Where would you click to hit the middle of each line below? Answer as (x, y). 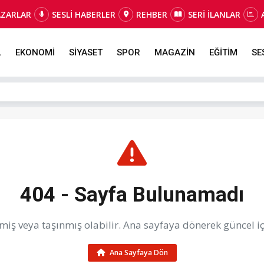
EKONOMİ (35, 52)
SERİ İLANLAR (214, 14)
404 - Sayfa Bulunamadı (132, 195)
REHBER (152, 14)
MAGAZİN (174, 52)
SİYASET (85, 52)
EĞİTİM (223, 52)
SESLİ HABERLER (84, 14)
